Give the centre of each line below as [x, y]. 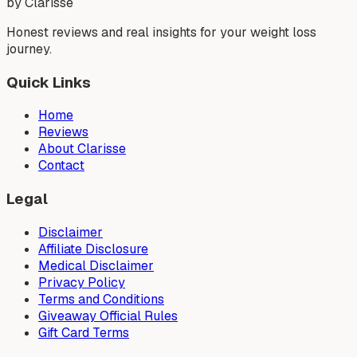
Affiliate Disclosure [93, 249]
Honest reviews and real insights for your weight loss [161, 32]
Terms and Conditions [101, 299]
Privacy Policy [82, 282]
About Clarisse [82, 149]
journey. [29, 49]
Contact [61, 166]
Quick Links [49, 82]
